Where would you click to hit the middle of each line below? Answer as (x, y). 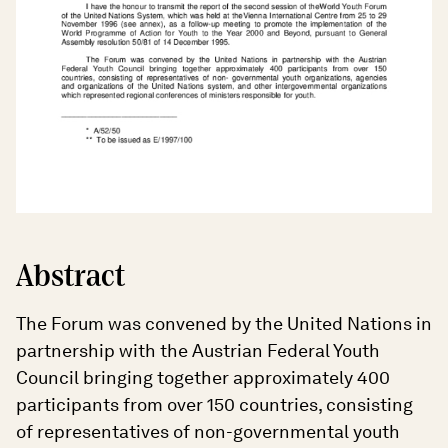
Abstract (70, 277)
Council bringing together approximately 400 (203, 378)
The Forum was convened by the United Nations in (224, 324)
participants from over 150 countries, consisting (214, 405)
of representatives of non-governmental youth (208, 432)
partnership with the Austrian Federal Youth (198, 351)
